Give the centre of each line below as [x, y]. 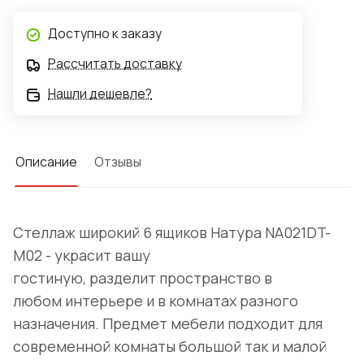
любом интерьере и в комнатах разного [156, 301]
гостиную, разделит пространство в [143, 278]
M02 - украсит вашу [82, 256]
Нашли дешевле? [100, 94]
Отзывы [118, 162]
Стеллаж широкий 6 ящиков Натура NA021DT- [172, 233]
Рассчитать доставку [115, 64]
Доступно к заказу [105, 34]
